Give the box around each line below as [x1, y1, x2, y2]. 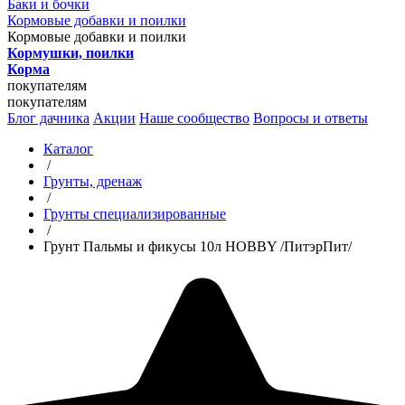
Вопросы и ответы [253, 110, 368, 126]
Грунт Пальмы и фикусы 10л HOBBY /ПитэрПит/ [43, 239, 352, 254]
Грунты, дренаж [43, 174, 142, 189]
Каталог [43, 141, 93, 156]
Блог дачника [7, 110, 89, 126]
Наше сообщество [139, 110, 250, 126]
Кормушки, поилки [7, 45, 134, 61]
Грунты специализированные [43, 206, 226, 221]
